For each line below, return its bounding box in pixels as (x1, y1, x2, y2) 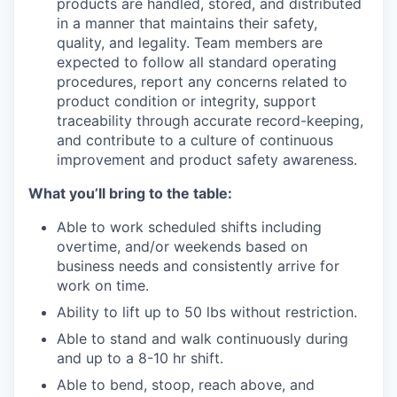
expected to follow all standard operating (57, 53, 337, 71)
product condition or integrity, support (57, 92, 316, 110)
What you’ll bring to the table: (28, 184, 232, 202)
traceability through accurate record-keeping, (57, 112, 363, 129)
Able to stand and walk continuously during (57, 330, 348, 347)
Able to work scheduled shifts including (57, 218, 322, 236)
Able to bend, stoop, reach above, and (57, 376, 315, 393)
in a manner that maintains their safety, (57, 14, 317, 32)
